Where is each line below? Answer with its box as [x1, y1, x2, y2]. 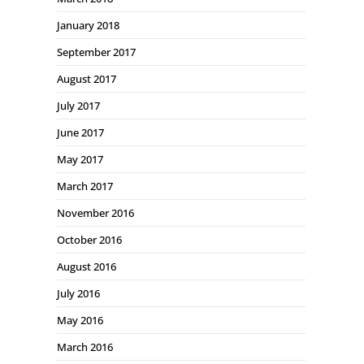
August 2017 [57, 71, 116, 86]
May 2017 [57, 152, 103, 167]
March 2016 [57, 340, 113, 354]
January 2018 [57, 18, 119, 32]
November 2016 [57, 206, 134, 220]
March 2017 [57, 179, 113, 193]
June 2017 [57, 125, 104, 140]
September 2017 [57, 45, 136, 59]
